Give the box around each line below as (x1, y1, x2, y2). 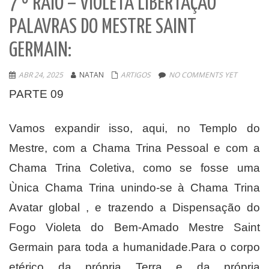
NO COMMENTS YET (169, 70, 237, 80)
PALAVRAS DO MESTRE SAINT (9, 17, 196, 38)
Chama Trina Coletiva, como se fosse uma (9, 162, 260, 175)
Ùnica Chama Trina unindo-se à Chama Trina (9, 181, 260, 195)
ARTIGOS (121, 70, 151, 80)
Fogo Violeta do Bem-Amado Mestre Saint (9, 221, 260, 234)
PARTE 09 (9, 88, 64, 101)
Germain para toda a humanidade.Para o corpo (9, 241, 260, 254)
